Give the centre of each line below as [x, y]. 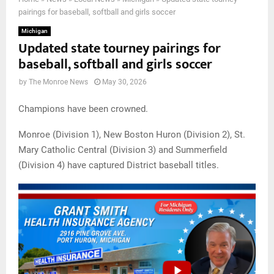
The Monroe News [58, 82]
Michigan [35, 31]
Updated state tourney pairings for [120, 49]
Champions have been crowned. [83, 109]
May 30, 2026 [124, 82]
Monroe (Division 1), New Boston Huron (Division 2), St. [132, 134]
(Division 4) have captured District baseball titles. [119, 165]
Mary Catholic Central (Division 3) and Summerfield [123, 150]
